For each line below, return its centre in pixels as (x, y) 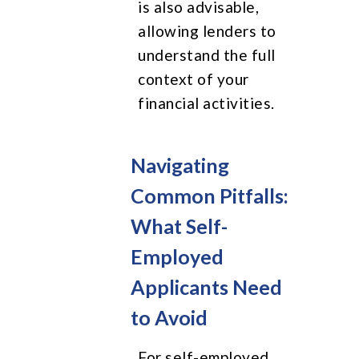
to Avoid (169, 317)
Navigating (180, 165)
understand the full (207, 54)
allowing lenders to (207, 30)
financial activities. (206, 103)
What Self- (179, 226)
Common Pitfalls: (210, 195)
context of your (194, 79)
